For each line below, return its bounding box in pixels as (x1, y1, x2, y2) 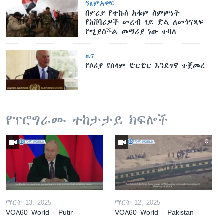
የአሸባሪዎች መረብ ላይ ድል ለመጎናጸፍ (85, 18, 204, 27)
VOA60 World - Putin (6, 207, 74, 217)
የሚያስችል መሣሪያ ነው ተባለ (85, 27, 177, 36)
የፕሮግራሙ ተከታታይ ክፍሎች (6, 113, 168, 128)
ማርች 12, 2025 (115, 198, 160, 206)
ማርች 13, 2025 (6, 198, 51, 206)
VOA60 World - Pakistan (115, 207, 194, 217)
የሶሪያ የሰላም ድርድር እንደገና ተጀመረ (85, 61, 206, 70)
